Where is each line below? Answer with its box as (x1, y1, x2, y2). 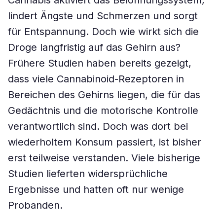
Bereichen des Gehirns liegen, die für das (8, 89, 200, 101)
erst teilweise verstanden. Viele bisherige (8, 152, 200, 164)
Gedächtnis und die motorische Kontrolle (8, 105, 198, 116)
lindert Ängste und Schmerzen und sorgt (8, 10, 198, 22)
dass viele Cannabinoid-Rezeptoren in (8, 73, 184, 85)
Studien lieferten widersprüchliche (8, 168, 168, 180)
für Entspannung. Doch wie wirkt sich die (8, 26, 199, 37)
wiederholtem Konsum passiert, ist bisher (8, 136, 201, 148)
